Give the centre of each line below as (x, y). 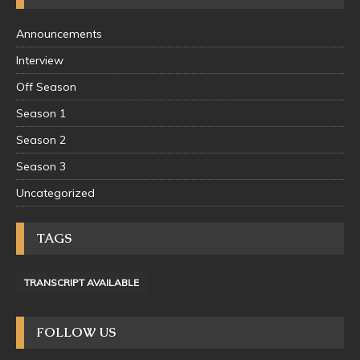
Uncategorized (55, 193)
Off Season (46, 87)
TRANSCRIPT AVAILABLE (82, 283)
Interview (40, 61)
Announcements (59, 34)
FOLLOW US (76, 333)
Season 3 (41, 167)
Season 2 (41, 140)
